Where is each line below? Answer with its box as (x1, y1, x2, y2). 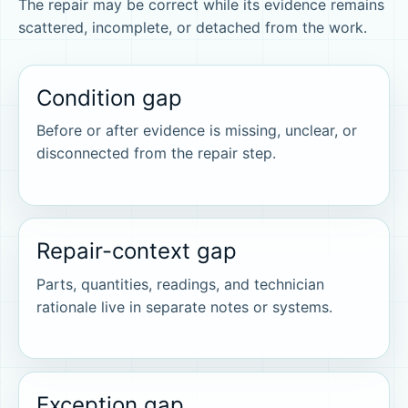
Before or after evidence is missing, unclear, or (36, 121, 358, 140)
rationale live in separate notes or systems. (36, 297, 333, 316)
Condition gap (36, 84, 183, 111)
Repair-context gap (36, 238, 238, 265)
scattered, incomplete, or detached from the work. (18, 17, 367, 36)
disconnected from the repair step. (36, 144, 277, 163)
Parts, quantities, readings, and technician (36, 274, 325, 293)
